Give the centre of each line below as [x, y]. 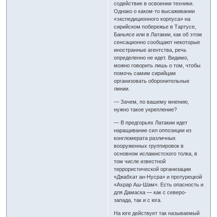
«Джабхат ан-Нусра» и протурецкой [158, 177]
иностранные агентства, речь [150, 50]
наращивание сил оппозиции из [153, 131]
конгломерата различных [145, 138]
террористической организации [153, 169]
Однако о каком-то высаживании [155, 11]
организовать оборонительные [152, 81]
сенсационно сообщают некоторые [157, 42]
